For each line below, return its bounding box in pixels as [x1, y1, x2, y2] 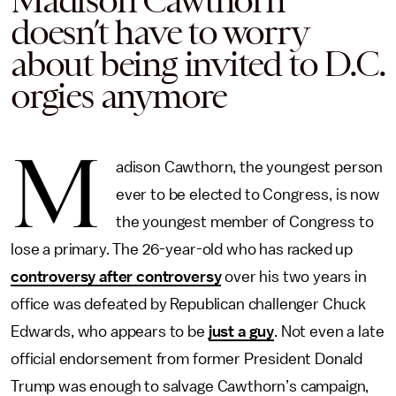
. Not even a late [274, 324, 385, 339]
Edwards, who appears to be [11, 324, 209, 339]
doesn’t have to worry [11, 11, 308, 52]
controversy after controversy [11, 269, 222, 285]
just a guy [208, 324, 275, 339]
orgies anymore [11, 75, 227, 116]
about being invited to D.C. [11, 43, 385, 84]
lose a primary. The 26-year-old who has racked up [11, 241, 354, 257]
